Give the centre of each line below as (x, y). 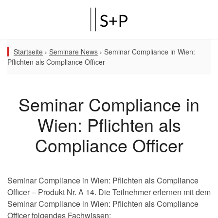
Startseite (28, 52)
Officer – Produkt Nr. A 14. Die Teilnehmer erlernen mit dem (109, 192)
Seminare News (73, 52)
